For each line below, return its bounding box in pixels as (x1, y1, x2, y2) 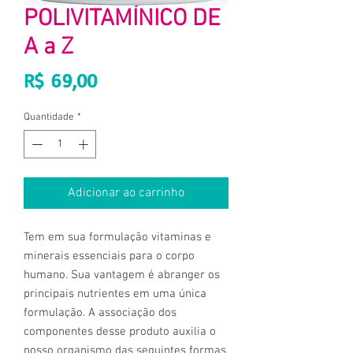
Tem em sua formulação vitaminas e (24, 229, 211, 244)
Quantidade (24, 111, 74, 124)
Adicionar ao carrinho (68, 184, 184, 201)
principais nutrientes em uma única (24, 286, 206, 301)
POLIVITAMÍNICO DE (24, 5, 221, 35)
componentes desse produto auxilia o (24, 324, 216, 339)
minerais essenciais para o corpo (24, 248, 195, 263)
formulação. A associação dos (24, 305, 176, 320)
